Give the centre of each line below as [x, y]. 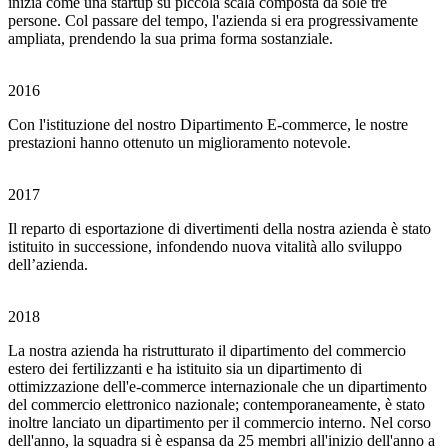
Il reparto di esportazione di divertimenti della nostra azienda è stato [219, 228]
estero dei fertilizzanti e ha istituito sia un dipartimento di [185, 368]
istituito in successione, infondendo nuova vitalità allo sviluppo [205, 246]
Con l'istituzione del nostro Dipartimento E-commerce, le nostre [208, 124]
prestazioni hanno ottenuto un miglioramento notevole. [179, 142]
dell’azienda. [48, 264]
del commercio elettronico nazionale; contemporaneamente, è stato [216, 404]
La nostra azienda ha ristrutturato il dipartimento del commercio [207, 350]
